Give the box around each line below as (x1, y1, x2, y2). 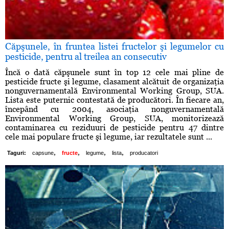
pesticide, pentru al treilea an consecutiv (5, 51, 167, 62)
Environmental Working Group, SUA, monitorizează (5, 113, 224, 124)
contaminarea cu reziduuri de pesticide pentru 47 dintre (5, 123, 224, 133)
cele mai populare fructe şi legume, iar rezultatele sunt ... (5, 132, 212, 142)
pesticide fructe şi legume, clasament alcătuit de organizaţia (5, 77, 224, 87)
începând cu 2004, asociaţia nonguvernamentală (5, 104, 224, 114)
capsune (32, 150, 54, 156)
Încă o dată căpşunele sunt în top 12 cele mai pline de (5, 67, 224, 78)
